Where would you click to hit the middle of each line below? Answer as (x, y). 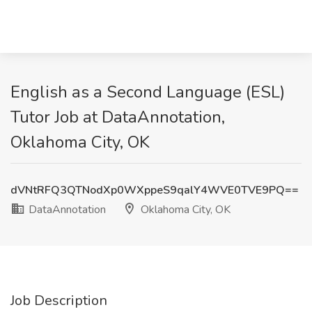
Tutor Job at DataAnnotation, (118, 117)
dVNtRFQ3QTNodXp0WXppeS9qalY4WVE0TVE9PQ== (155, 190)
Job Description (59, 301)
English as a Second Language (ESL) (148, 92)
